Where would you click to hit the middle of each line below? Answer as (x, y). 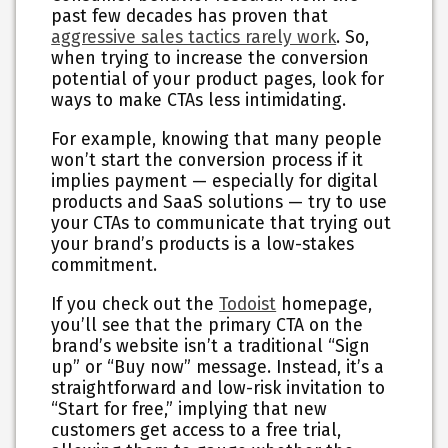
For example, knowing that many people (217, 139)
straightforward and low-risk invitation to (218, 388)
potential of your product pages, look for (218, 80)
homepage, (324, 304)
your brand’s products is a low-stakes (203, 244)
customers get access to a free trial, (196, 430)
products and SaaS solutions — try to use (219, 202)
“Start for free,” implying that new (189, 409)
